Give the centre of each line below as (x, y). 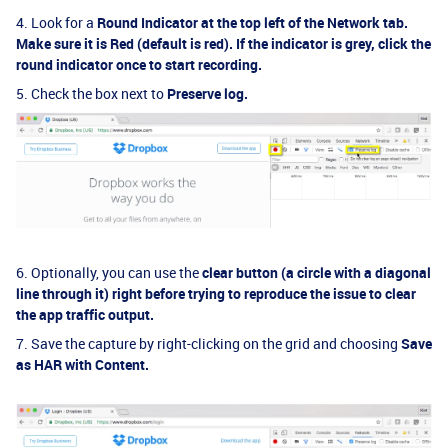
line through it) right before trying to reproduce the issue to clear (216, 294)
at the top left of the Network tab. (303, 22)
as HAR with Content (80, 365)
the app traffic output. (85, 315)
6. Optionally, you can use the (109, 273)
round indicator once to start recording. (139, 64)
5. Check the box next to (91, 93)
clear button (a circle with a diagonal (316, 273)
